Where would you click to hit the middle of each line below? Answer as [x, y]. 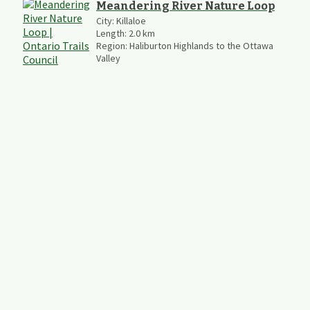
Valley [108, 58]
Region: [113, 45]
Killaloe [131, 20]
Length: [112, 33]
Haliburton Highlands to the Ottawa [201, 45]
